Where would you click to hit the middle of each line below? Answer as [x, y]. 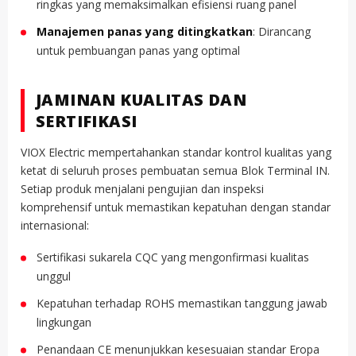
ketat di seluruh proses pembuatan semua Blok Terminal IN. [175, 171]
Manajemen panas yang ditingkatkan [145, 32]
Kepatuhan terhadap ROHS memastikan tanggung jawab [182, 304]
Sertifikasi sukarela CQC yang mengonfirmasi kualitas [173, 257]
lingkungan [64, 323]
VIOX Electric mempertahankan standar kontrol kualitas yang [176, 153]
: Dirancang [282, 32]
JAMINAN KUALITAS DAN [141, 100]
